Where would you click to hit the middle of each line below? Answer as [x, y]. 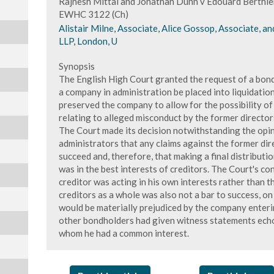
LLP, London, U [88, 41]
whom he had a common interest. [124, 233]
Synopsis [76, 66]
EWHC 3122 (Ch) [93, 14]
